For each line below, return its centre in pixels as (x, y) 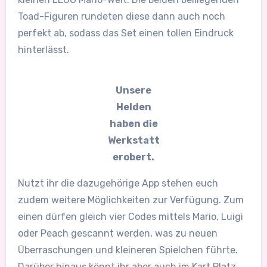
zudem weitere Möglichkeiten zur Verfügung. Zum (131, 200)
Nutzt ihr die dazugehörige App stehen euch (118, 184)
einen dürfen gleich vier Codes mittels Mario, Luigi (130, 217)
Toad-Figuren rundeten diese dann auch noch (121, 16)
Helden (133, 107)
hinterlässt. (43, 49)
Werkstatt (133, 141)
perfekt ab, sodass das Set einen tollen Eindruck (125, 33)
